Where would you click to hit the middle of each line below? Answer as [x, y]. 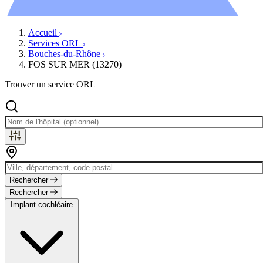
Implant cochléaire [42, 204]
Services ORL [55, 43]
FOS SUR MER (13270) [75, 64]
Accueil [44, 32]
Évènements [74, 6]
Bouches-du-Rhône [65, 53]
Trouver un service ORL [50, 84]
